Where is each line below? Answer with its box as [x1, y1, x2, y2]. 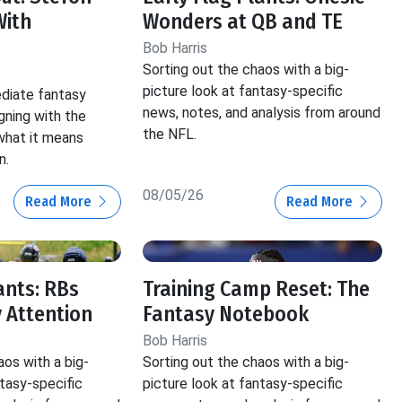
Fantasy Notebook [143, 301, 310, 328]
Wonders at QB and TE [143, 9, 344, 35]
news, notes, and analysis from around [143, 104, 381, 122]
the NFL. [143, 126, 197, 144]
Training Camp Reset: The [143, 276, 371, 302]
